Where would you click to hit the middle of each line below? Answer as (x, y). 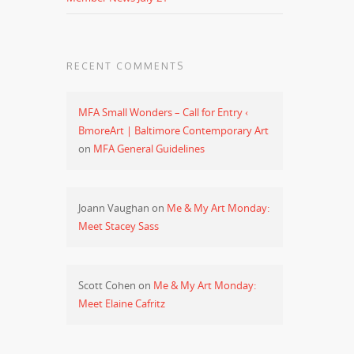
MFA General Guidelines (149, 149)
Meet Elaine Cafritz (122, 303)
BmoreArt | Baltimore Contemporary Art (174, 130)
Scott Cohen (107, 285)
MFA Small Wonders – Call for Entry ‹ (164, 112)
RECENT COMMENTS (126, 66)
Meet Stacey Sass (119, 226)
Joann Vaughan (114, 208)
